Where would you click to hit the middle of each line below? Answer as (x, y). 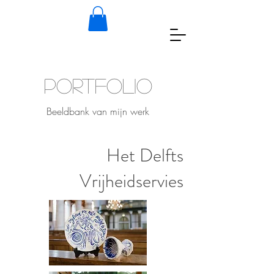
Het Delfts (145, 155)
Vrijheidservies (131, 181)
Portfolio (98, 85)
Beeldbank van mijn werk (98, 111)
